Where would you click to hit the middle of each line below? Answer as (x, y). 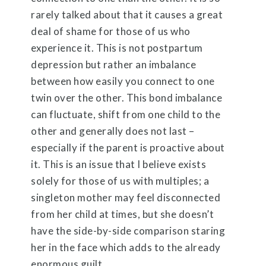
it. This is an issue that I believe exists (119, 164)
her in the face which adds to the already (126, 247)
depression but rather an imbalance (114, 64)
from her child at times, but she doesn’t (123, 214)
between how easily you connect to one (123, 81)
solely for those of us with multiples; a (120, 180)
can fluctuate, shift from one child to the (126, 114)
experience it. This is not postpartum (117, 47)
